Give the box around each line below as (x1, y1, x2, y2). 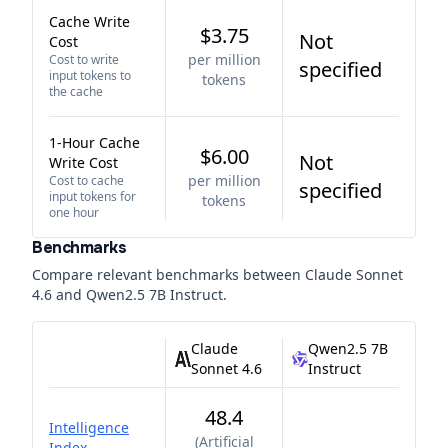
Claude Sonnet (305, 265, 403, 284)
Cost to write (49, 51, 119, 68)
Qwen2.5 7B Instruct (86, 285, 223, 304)
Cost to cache (49, 172, 124, 189)
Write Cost (49, 153, 118, 172)
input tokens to (49, 67, 131, 84)
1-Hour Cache (49, 133, 140, 152)
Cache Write (49, 12, 130, 31)
